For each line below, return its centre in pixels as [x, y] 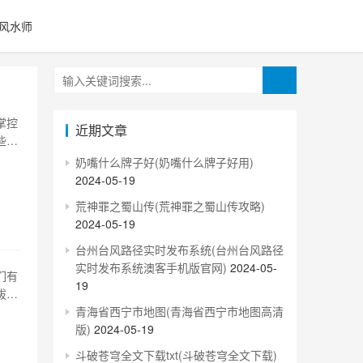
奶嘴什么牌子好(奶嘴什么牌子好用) [164, 162]
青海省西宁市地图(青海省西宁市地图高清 [179, 311]
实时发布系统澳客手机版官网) [151, 267]
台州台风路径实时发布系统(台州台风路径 [179, 250]
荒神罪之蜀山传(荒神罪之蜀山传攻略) [170, 206]
